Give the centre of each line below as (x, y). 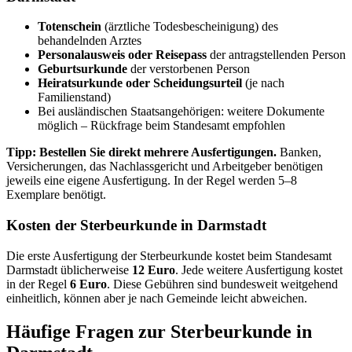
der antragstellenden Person (276, 55)
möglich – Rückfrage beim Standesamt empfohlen (161, 126)
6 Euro (88, 284)
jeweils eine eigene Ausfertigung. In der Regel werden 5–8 (152, 181)
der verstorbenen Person (189, 69)
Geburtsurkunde (82, 69)
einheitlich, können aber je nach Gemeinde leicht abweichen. (157, 298)
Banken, (299, 152)
